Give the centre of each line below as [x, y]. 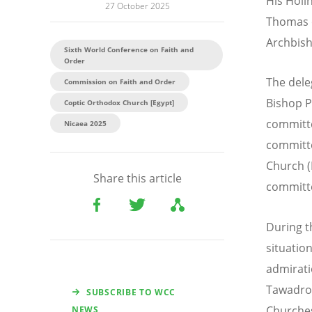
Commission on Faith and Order [120, 82]
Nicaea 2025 [85, 124]
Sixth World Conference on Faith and [129, 50]
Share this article [137, 179]
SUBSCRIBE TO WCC [131, 292]
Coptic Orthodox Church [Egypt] [119, 103]
